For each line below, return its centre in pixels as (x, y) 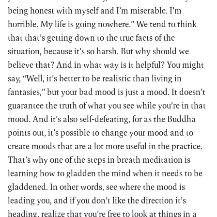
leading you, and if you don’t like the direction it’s (97, 200)
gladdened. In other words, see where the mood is (96, 187)
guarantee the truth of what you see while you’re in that (107, 105)
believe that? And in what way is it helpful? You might (106, 65)
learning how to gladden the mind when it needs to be (105, 173)
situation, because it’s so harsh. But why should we (98, 51)
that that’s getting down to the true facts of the (91, 38)
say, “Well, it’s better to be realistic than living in (95, 78)
